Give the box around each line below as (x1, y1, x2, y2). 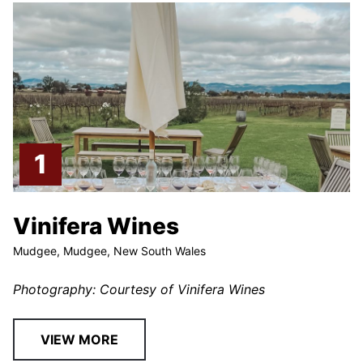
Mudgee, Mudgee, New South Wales (13, 244, 207, 258)
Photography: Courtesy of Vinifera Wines (13, 281, 266, 298)
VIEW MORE (41, 331, 119, 348)
